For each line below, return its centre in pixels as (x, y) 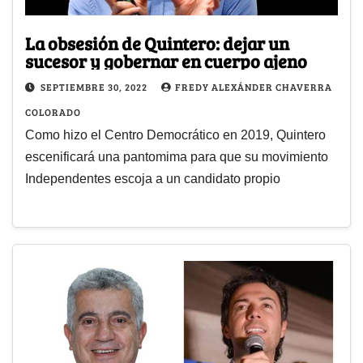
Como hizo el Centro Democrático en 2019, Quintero (175, 135)
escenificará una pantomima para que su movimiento (177, 157)
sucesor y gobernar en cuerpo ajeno (166, 61)
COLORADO (53, 112)
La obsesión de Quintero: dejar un (157, 43)
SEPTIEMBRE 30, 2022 (95, 87)
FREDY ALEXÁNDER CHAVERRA (254, 87)
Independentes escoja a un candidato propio (153, 179)
